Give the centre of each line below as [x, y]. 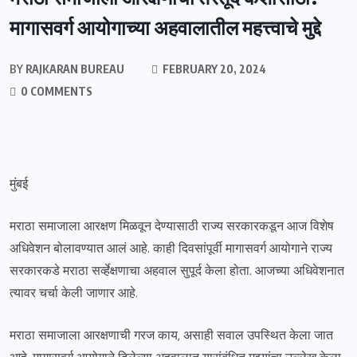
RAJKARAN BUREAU [74, 69]
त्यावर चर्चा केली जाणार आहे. [74, 293]
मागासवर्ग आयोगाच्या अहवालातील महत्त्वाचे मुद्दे [165, 27]
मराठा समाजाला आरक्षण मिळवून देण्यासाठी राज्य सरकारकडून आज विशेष [172, 226]
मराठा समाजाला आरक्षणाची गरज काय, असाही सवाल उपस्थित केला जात [171, 335]
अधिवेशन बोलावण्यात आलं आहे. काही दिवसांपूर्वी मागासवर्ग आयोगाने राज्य [171, 248]
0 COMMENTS [55, 91]
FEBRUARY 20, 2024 [213, 69]
